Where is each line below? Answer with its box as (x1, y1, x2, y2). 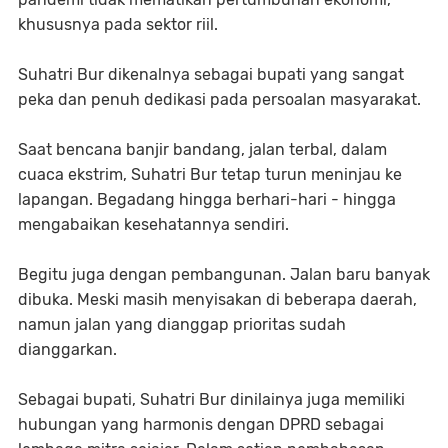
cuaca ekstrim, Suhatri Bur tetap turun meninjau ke (18, 165, 402, 185)
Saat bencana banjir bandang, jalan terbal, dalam (18, 140, 387, 160)
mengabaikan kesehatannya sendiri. (18, 215, 289, 235)
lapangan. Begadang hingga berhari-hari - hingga (18, 190, 396, 210)
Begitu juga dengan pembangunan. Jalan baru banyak (18, 265, 430, 285)
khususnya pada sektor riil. (18, 15, 218, 35)
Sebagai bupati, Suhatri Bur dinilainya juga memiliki (18, 390, 405, 410)
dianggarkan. (18, 340, 117, 360)
